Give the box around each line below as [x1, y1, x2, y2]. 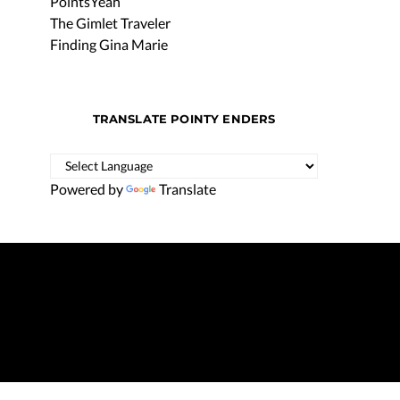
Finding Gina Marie [50, 35, 168, 53]
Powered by [50, 179, 126, 197]
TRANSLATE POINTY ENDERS [92, 111, 276, 126]
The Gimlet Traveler [50, 13, 171, 31]
